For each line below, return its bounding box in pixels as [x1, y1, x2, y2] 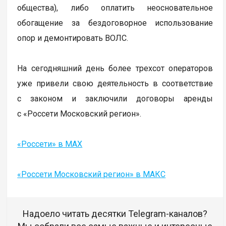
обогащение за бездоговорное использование [17, 18, 213, 28]
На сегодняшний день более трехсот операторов [17, 63, 213, 73]
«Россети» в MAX [17, 139, 83, 149]
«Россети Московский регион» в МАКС [17, 169, 166, 179]
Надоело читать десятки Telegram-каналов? [23, 208, 208, 219]
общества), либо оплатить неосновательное [17, 3, 213, 13]
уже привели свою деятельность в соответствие [17, 78, 213, 88]
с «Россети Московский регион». [17, 108, 142, 119]
